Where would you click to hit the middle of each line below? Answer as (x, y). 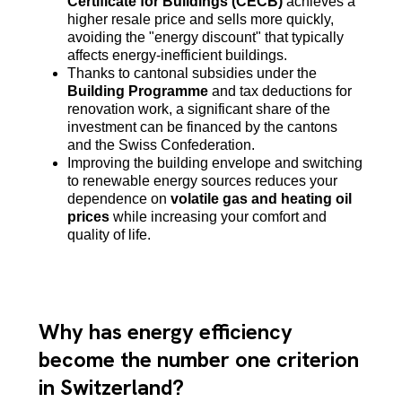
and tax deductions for (280, 92)
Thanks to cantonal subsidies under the (192, 74)
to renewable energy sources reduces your (202, 181)
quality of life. (109, 235)
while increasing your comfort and (218, 217)
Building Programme (137, 92)
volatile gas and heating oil (261, 199)
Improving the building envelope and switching (214, 163)
